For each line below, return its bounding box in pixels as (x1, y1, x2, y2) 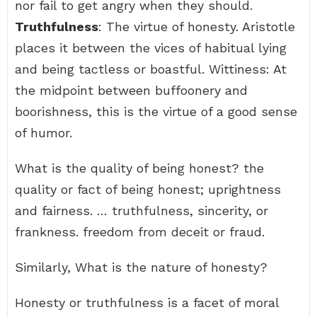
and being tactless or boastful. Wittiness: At (15, 62, 287, 76)
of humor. (15, 125, 72, 140)
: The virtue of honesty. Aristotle (98, 19, 295, 34)
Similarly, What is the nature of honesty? (15, 260, 267, 275)
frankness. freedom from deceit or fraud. (15, 224, 265, 239)
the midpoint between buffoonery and (15, 83, 248, 98)
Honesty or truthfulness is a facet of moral (15, 295, 279, 310)
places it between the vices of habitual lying (15, 40, 287, 55)
